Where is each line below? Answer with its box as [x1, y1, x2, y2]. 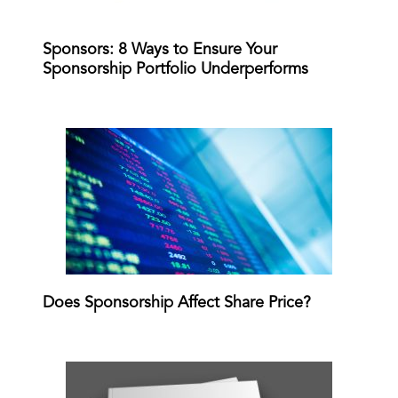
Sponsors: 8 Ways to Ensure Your [43, 41, 277, 58]
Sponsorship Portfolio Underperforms [43, 60, 308, 77]
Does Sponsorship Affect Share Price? [43, 294, 311, 311]
